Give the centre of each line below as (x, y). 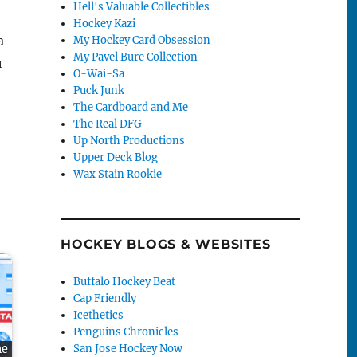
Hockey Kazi (105, 23)
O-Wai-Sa (99, 73)
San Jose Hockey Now (128, 348)
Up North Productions (129, 140)
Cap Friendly (105, 298)
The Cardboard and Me (131, 107)
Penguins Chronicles (126, 331)
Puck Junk (99, 90)
